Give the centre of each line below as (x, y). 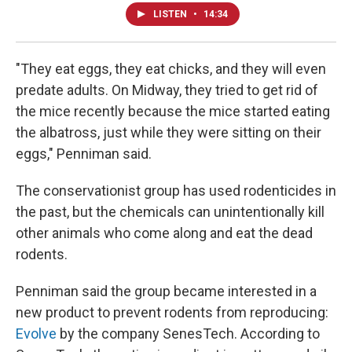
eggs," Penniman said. (84, 153)
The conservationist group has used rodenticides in (176, 190)
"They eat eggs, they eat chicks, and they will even (171, 68)
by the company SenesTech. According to (188, 333)
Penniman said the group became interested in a (166, 291)
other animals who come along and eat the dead (164, 233)
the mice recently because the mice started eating (173, 111)
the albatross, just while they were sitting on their (169, 132)
